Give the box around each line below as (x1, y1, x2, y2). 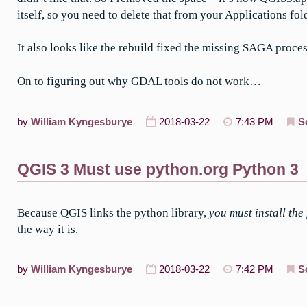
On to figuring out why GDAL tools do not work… (17, 75, 261, 88)
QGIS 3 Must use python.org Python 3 (17, 160, 299, 178)
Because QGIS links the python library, (17, 206, 209, 219)
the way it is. (17, 222, 78, 236)
